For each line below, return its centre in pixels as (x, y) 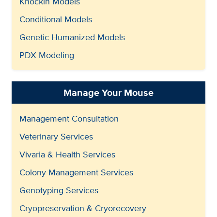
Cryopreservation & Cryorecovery (83, 208)
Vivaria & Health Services (67, 154)
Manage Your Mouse (108, 92)
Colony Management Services (76, 172)
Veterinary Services (56, 136)
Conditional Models (56, 19)
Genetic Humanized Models (72, 37)
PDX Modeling (47, 55)
